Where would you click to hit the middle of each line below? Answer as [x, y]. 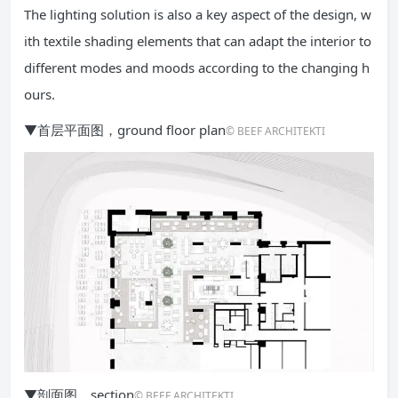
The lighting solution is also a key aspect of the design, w [198, 14]
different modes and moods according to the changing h [197, 67]
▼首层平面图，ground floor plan [125, 129]
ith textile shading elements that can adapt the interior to [198, 40]
